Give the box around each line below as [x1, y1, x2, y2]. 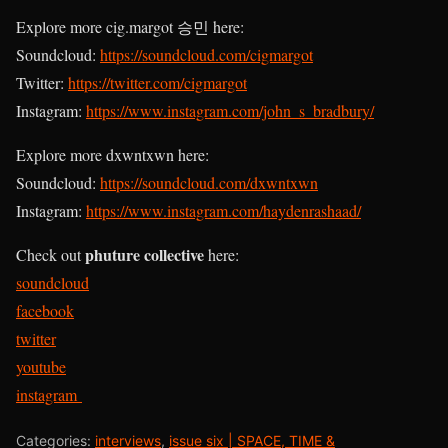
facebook [16, 299, 74, 321]
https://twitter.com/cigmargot [68, 71, 247, 93]
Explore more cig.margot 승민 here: [16, 15, 244, 37]
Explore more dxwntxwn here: [16, 143, 209, 165]
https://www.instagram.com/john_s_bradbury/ [86, 99, 374, 121]
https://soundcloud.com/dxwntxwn [100, 171, 318, 193]
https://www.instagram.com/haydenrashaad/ [86, 199, 361, 221]
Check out [16, 243, 85, 265]
